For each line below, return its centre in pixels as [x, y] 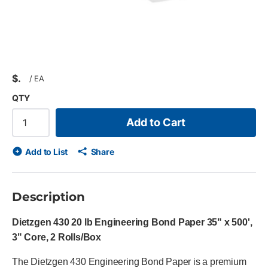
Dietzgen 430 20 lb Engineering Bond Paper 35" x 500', [132, 222]
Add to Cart [156, 122]
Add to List [47, 151]
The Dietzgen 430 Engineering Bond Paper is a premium [129, 261]
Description [48, 197]
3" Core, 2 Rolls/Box [57, 237]
